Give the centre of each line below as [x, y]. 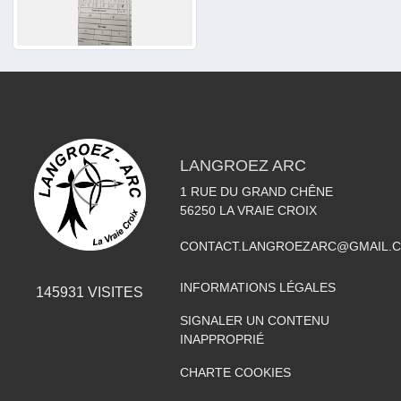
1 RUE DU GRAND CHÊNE [256, 192]
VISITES [114, 292]
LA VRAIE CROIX [268, 211]
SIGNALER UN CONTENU [254, 321]
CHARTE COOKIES [235, 373]
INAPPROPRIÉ [222, 340]
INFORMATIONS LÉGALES [257, 288]
